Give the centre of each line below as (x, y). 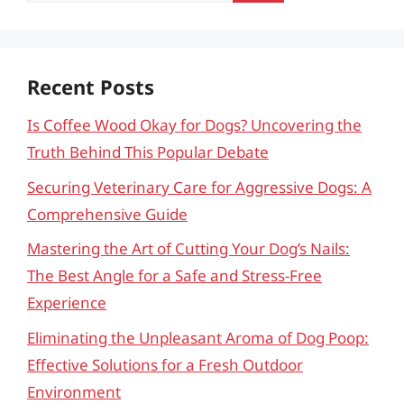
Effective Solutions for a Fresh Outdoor (165, 364)
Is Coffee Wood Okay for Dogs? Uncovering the (194, 125)
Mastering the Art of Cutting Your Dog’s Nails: (188, 248)
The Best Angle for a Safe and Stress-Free (174, 275)
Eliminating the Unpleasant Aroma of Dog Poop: (198, 337)
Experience (67, 303)
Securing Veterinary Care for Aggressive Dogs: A (199, 187)
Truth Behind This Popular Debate (148, 152)
